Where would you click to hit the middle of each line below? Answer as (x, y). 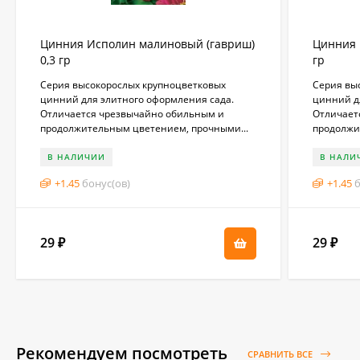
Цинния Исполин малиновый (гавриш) (147, 43)
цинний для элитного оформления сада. (137, 99)
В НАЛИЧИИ (76, 156)
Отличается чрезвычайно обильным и (132, 113)
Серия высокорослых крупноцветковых (133, 84)
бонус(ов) (106, 183)
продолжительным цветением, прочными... (144, 128)
